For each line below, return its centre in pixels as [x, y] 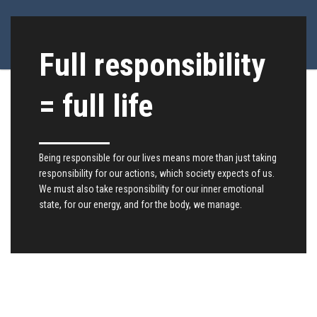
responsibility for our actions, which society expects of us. [157, 174]
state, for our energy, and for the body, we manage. [140, 205]
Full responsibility [152, 65]
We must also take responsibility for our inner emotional [151, 189]
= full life [96, 106]
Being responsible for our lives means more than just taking [158, 158]
